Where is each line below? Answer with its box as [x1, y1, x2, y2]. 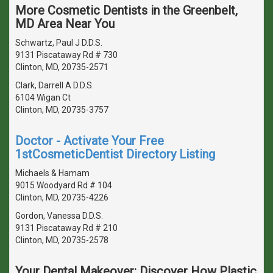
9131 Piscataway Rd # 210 [15, 222, 118, 233]
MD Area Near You [15, 16, 115, 31]
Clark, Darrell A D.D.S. [15, 80, 94, 90]
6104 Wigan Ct [15, 92, 71, 102]
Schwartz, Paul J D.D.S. [15, 37, 102, 48]
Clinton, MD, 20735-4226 [15, 192, 108, 202]
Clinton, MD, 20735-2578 [15, 235, 108, 245]
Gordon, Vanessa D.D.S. [15, 210, 103, 221]
